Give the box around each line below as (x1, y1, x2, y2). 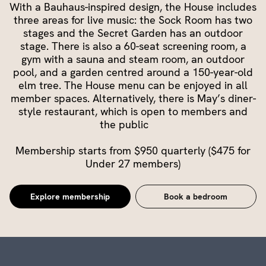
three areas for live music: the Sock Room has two (14, 12, 252, 27)
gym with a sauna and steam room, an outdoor (21, 52, 245, 66)
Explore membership (30, 191, 110, 202)
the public (100, 117, 166, 131)
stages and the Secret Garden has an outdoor (23, 26, 243, 40)
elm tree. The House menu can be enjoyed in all (18, 78, 248, 92)
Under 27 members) (85, 156, 180, 170)
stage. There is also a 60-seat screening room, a (20, 39, 246, 53)
